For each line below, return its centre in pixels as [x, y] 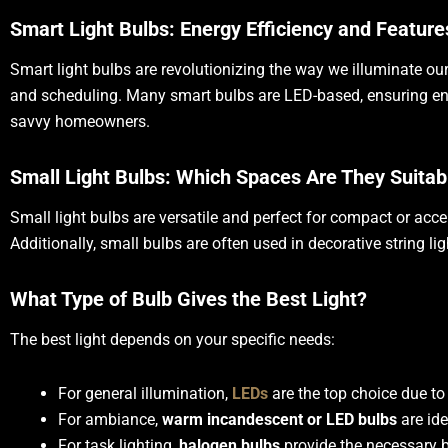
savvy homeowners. [80, 121]
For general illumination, [145, 393]
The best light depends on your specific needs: [172, 339]
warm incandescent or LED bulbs [279, 419]
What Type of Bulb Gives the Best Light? [188, 299]
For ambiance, [110, 419]
